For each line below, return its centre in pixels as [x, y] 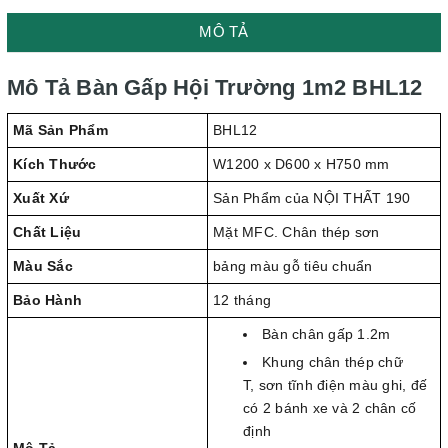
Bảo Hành [47, 299]
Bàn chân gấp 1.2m [326, 333]
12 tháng [242, 299]
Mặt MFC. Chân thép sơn [296, 231]
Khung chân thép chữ [332, 362]
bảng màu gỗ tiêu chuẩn [293, 265]
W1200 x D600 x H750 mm [301, 163]
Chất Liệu [47, 231]
